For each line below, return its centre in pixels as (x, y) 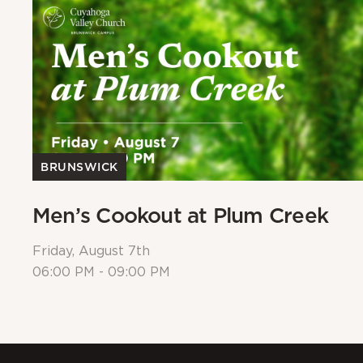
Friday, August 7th (91, 252)
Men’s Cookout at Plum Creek (180, 216)
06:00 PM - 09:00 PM (101, 273)
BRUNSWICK (80, 167)
